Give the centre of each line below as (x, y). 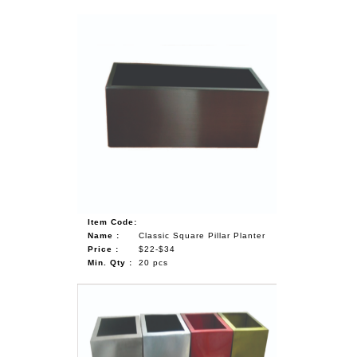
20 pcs (154, 262)
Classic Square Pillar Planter (202, 235)
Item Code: (113, 222)
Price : (104, 249)
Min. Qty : (110, 262)
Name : (104, 235)
